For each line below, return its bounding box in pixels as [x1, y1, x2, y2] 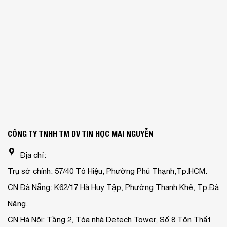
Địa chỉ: [20, 150, 46, 159]
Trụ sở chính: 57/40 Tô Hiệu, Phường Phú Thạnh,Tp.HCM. [8, 166, 207, 175]
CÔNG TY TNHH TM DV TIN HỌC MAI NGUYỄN [8, 129, 154, 139]
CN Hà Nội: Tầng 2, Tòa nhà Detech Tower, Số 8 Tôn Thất [8, 215, 211, 224]
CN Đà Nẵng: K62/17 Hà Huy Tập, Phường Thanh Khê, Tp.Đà [8, 182, 219, 192]
